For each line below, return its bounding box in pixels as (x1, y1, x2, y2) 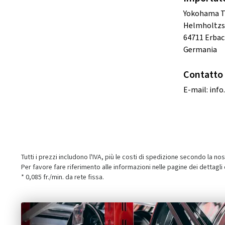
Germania (183, 44, 217, 55)
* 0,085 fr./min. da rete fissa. (21, 172, 104, 182)
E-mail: (183, 84, 209, 95)
